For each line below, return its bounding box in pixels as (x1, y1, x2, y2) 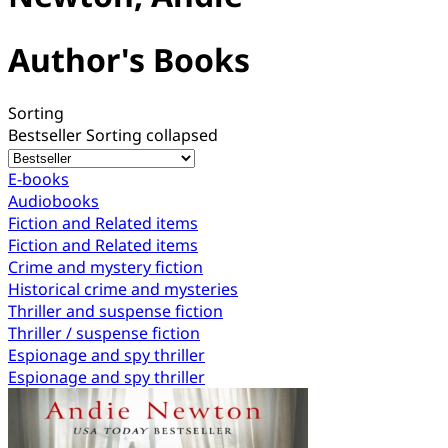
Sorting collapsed (86, 124, 218, 147)
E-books (8, 168, 69, 191)
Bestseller (8, 124, 86, 147)
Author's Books (8, 37, 250, 81)
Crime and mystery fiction (8, 256, 203, 279)
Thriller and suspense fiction (8, 300, 223, 323)
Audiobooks (8, 190, 99, 213)
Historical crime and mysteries (8, 278, 238, 301)
